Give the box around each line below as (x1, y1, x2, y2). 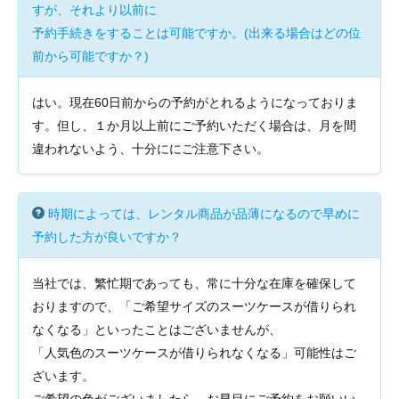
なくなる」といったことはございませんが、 (32, 322, 281, 337)
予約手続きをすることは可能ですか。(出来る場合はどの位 (32, 26, 361, 40)
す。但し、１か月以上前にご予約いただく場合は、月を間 (32, 118, 356, 133)
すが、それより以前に (32, 3, 157, 17)
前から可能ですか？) (32, 49, 149, 63)
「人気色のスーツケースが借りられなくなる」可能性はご (32, 346, 356, 360)
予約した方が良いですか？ (32, 230, 182, 244)
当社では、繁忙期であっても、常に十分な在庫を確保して (32, 276, 356, 290)
